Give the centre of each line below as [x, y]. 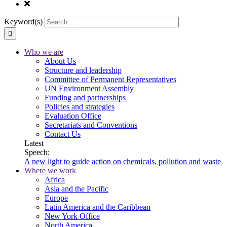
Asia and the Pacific [77, 188]
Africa [55, 179]
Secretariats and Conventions [91, 125]
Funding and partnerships [85, 97]
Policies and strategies [80, 106]
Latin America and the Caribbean [98, 207]
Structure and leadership [83, 70]
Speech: [37, 152]
